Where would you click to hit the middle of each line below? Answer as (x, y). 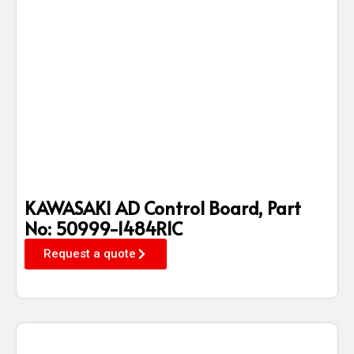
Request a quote (90, 253)
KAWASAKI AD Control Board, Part (163, 207)
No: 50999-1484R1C (104, 228)
